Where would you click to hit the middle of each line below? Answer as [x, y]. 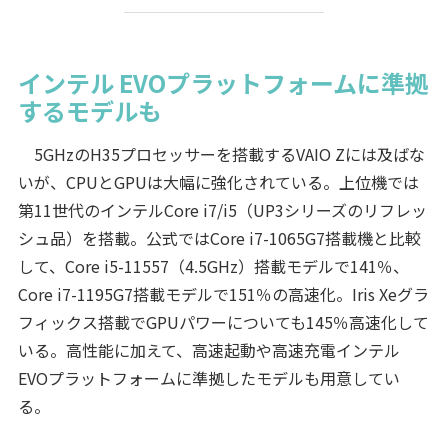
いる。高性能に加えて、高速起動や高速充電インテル [208, 349]
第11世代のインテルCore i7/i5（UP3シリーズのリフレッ [222, 209]
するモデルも [89, 110]
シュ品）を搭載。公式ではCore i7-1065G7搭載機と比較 [219, 237]
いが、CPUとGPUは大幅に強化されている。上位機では [218, 181]
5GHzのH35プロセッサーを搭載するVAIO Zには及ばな [221, 153]
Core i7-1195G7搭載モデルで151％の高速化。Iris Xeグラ [223, 293]
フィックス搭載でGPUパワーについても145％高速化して [223, 321]
